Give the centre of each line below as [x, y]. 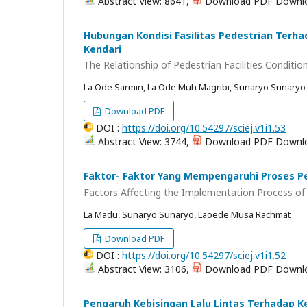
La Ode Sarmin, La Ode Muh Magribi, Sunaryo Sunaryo [195, 87]
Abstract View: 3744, [144, 142]
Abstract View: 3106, [144, 269]
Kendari [102, 49]
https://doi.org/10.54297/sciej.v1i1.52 [204, 255]
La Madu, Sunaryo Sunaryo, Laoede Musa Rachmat [187, 214]
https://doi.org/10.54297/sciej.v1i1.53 [204, 128]
